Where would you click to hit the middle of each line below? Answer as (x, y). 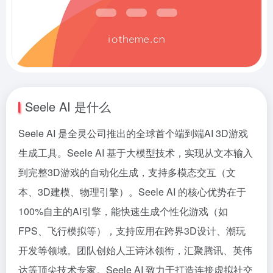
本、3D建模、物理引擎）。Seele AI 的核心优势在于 (132, 192)
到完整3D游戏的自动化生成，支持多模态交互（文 (127, 172)
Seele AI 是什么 (68, 106)
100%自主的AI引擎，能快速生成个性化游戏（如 (123, 211)
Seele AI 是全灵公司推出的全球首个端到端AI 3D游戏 (133, 133)
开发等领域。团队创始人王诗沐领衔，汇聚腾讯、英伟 (135, 250)
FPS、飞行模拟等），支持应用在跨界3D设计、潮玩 (132, 231)
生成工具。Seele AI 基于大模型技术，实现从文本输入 (136, 153)
